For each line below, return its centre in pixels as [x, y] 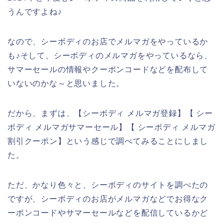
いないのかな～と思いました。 [66, 83]
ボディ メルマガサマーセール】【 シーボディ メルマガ [111, 127]
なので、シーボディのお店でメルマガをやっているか [108, 41]
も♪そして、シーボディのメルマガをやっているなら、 [110, 55]
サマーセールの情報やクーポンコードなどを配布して [108, 69]
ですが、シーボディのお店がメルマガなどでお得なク [108, 199]
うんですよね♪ [35, 11]
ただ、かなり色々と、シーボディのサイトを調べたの [108, 185]
